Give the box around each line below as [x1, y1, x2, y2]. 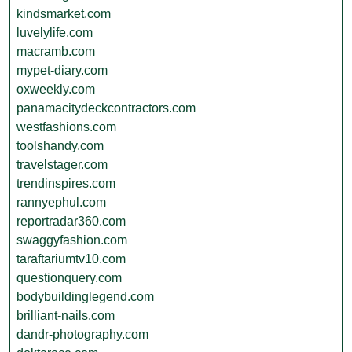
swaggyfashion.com [16, 233, 127, 247]
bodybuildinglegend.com [16, 290, 154, 303]
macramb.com [16, 45, 95, 58]
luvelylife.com [16, 26, 93, 39]
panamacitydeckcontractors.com [16, 101, 196, 115]
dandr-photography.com [16, 328, 148, 341]
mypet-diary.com [16, 64, 108, 77]
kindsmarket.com [16, 7, 111, 20]
